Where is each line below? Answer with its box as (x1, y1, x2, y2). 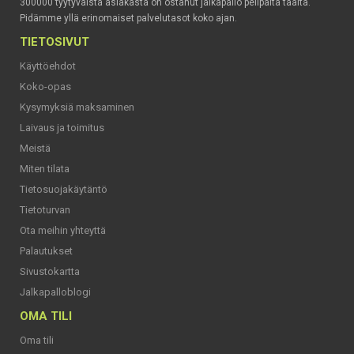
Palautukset (20, 244, 73, 257)
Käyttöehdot (20, 59, 76, 72)
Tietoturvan (20, 203, 70, 216)
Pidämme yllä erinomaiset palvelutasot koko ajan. (20, 12, 237, 24)
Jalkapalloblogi (20, 285, 91, 298)
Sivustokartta (20, 265, 80, 277)
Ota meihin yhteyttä (20, 224, 106, 236)
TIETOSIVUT (20, 34, 89, 49)
